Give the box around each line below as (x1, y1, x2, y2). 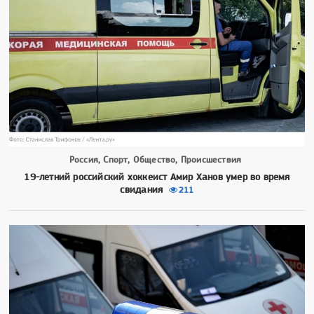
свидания (120, 183, 163, 195)
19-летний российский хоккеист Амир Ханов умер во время (24, 170, 290, 182)
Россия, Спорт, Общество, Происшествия (69, 153, 242, 165)
